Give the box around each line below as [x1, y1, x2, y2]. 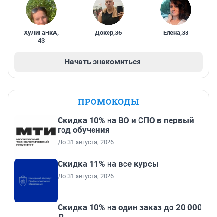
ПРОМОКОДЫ [78, 96, 139, 108]
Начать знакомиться [64, 57, 141, 67]
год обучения [58, 125, 110, 135]
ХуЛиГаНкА [23, 29, 57, 37]
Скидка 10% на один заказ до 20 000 [58, 202, 202, 213]
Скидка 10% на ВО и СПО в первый [58, 115, 194, 125]
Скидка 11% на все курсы [58, 159, 159, 169]
